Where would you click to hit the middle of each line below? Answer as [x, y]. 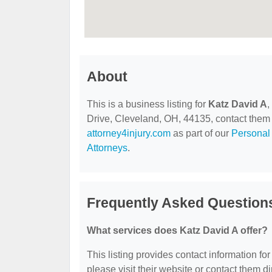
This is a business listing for [148, 104]
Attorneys [107, 148]
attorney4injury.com [129, 134]
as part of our [201, 134]
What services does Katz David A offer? [177, 231]
